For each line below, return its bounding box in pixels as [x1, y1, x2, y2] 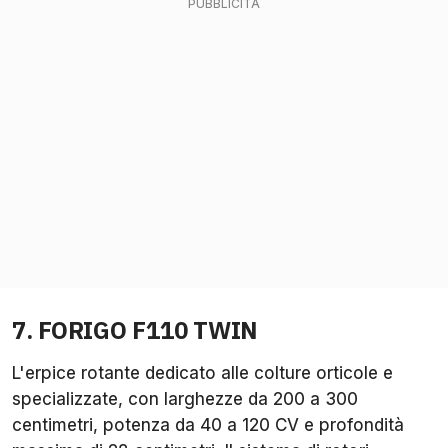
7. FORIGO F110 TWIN [12, 314, 259, 347]
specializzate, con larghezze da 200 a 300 [12, 389, 358, 410]
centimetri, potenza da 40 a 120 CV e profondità [12, 415, 404, 436]
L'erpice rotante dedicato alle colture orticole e [12, 363, 393, 384]
